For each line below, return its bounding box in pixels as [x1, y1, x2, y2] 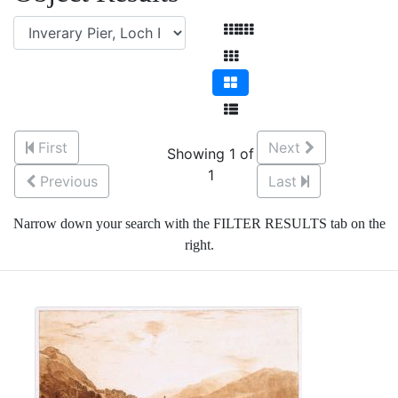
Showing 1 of [167, 145, 254, 163]
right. [184, 237, 214, 252]
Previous [40, 172, 98, 190]
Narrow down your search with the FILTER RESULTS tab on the [12, 216, 386, 231]
